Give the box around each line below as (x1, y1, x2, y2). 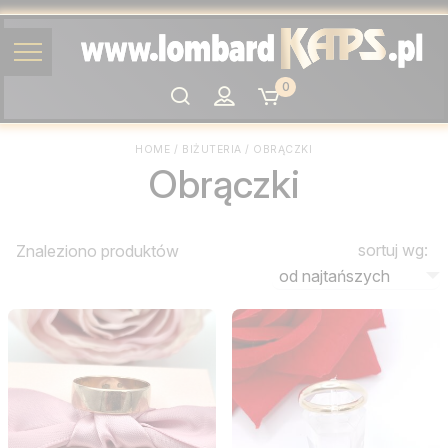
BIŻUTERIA (182, 143, 242, 157)
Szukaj (168, 86, 213, 104)
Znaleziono (16, 240, 101, 261)
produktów (101, 240, 179, 261)
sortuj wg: (358, 239, 428, 260)
